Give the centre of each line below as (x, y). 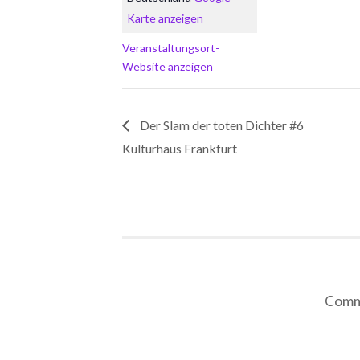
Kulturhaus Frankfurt (180, 148)
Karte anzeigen (165, 18)
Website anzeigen (168, 67)
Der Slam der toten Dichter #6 (221, 125)
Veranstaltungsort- (171, 48)
